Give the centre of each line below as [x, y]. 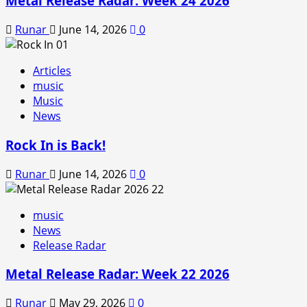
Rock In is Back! [56, 145]
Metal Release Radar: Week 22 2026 [118, 274]
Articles [52, 71]
